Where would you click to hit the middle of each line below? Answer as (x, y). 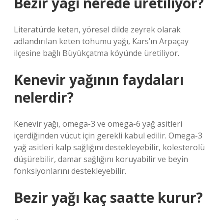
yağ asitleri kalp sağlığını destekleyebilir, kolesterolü (109, 147)
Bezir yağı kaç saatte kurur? (108, 197)
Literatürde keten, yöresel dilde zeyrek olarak (97, 29)
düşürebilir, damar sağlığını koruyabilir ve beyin (101, 159)
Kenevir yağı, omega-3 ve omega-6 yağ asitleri (98, 124)
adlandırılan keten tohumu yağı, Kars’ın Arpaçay (101, 41)
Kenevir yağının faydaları (99, 80)
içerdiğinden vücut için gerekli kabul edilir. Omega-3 (108, 136)
